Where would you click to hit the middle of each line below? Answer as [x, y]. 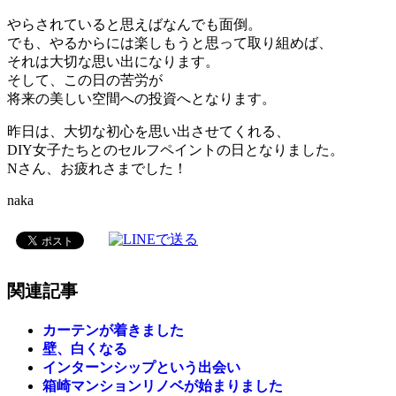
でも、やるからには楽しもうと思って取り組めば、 [170, 42]
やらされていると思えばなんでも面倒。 [134, 24]
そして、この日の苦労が [85, 80]
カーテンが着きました [113, 330]
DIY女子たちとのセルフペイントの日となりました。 [175, 149]
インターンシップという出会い [141, 367]
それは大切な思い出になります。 [113, 61]
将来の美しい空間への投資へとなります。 [141, 98]
